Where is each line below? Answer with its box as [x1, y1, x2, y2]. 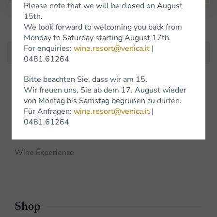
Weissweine [15, 110, 59, 122]
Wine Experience [15, 147, 74, 158]
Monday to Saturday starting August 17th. [24, 32, 171, 43]
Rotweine [15, 129, 49, 140]
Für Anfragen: [24, 106, 74, 117]
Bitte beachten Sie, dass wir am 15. [24, 74, 147, 85]
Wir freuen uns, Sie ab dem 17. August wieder [24, 84, 186, 95]
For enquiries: [24, 43, 74, 54]
